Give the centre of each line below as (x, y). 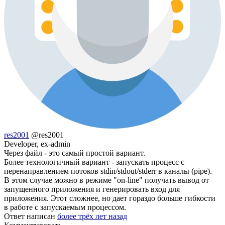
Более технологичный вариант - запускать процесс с (94, 162)
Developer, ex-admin (37, 144)
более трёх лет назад (92, 216)
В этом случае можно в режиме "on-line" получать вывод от (106, 180)
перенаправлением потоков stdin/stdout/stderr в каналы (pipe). (108, 171)
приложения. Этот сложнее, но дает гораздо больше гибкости (110, 198)
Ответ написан (31, 216)
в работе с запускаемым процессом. (65, 207)
